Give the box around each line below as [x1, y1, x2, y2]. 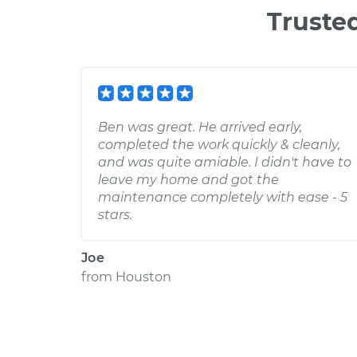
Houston [116, 269, 171, 284]
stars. [98, 207, 132, 222]
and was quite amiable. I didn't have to [98, 155, 351, 170]
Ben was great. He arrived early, [98, 120, 302, 135]
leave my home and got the [98, 172, 279, 187]
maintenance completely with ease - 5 [98, 190, 347, 205]
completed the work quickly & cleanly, [98, 137, 340, 152]
